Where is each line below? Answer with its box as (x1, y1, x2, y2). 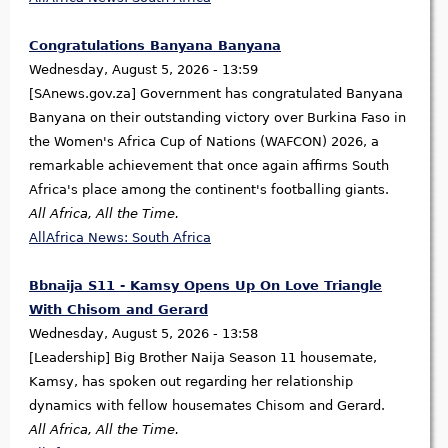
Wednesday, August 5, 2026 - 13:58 (29, 326, 258, 342)
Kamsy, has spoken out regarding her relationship (29, 374, 353, 390)
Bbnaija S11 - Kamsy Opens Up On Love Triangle (29, 278, 382, 294)
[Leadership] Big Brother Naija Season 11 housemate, (29, 350, 377, 366)
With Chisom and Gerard (29, 302, 208, 318)
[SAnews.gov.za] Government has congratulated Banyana (29, 86, 403, 102)
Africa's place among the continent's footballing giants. (29, 182, 389, 198)
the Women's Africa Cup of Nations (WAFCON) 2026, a (29, 134, 379, 150)
